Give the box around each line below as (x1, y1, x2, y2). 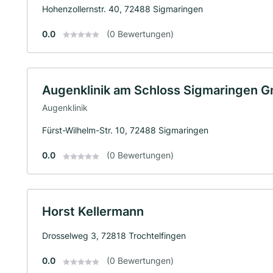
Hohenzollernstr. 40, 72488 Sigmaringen (42, 3, 203, 14)
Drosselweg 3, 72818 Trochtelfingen (42, 230, 186, 241)
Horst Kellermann (42, 204, 144, 219)
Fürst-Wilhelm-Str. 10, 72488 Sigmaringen (42, 125, 208, 136)
